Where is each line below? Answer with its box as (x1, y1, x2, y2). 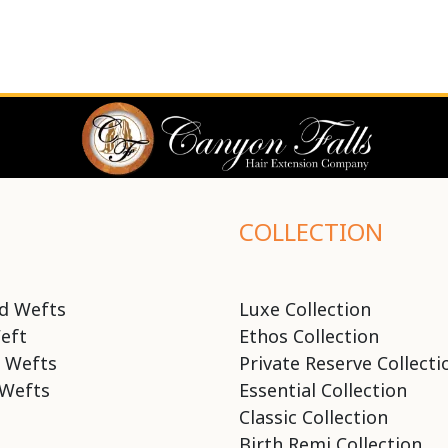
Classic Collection (238, 404, 388, 429)
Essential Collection (238, 377, 407, 402)
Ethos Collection (238, 323, 379, 348)
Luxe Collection (238, 296, 371, 321)
